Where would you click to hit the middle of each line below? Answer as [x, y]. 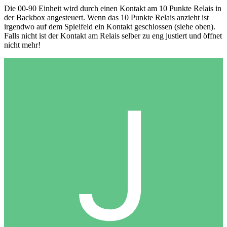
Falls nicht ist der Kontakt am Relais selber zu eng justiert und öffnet [113, 35]
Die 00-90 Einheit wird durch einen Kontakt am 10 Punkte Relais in [113, 8]
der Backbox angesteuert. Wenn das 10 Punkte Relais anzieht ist [106, 17]
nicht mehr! [22, 45]
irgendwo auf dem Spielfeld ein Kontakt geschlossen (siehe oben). [110, 26]
